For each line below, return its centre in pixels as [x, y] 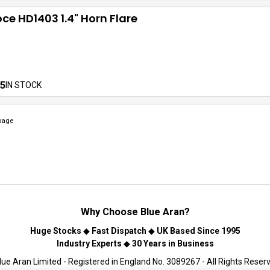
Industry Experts [89, 243]
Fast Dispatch [119, 231]
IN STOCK [24, 85]
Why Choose [110, 212]
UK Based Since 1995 [198, 231]
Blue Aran [162, 212]
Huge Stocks [55, 231]
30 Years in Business [173, 243]
